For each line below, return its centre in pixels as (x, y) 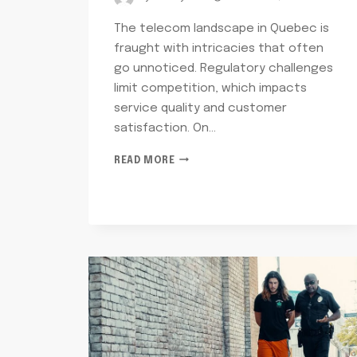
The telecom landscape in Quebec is (222, 28)
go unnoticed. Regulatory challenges (224, 68)
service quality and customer (200, 108)
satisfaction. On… (165, 128)
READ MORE (145, 161)
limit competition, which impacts (210, 88)
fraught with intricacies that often (219, 48)
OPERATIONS (208, 173)
